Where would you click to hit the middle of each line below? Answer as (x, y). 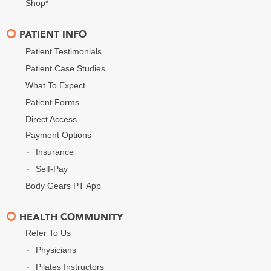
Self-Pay (52, 168)
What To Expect (56, 85)
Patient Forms (53, 102)
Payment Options (59, 135)
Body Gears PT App (64, 185)
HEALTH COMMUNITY (71, 217)
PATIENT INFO (53, 34)
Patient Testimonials (64, 51)
